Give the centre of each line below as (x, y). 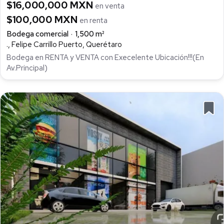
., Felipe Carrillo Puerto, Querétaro (64, 44)
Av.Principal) (27, 68)
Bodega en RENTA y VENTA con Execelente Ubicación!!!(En (105, 58)
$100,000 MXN (43, 19)
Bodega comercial (37, 34)
